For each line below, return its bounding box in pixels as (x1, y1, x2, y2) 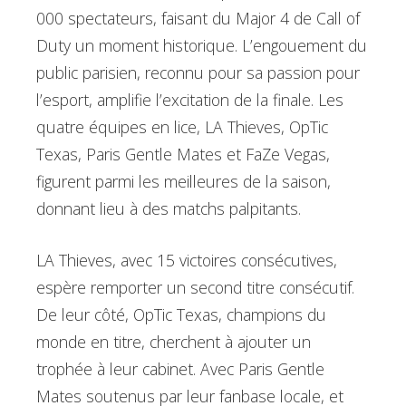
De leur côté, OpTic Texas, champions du (36, 303, 326, 325)
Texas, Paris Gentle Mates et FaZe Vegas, (36, 143, 330, 166)
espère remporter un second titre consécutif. (36, 275, 354, 298)
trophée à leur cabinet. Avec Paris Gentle (36, 357, 324, 380)
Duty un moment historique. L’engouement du (36, 34, 367, 57)
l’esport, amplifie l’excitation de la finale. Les (36, 89, 343, 111)
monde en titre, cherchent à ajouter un (36, 330, 311, 353)
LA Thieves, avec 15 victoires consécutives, (36, 248, 337, 271)
